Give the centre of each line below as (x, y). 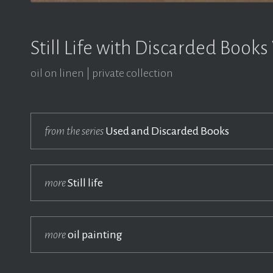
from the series (74, 131)
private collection (133, 73)
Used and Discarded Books (166, 131)
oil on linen (57, 73)
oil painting (94, 235)
